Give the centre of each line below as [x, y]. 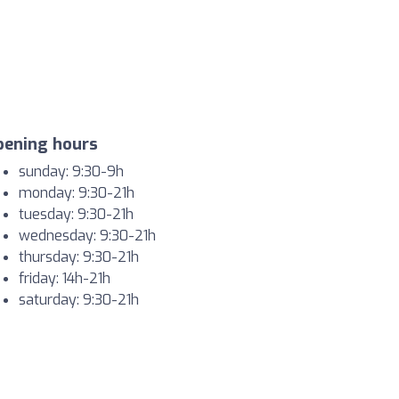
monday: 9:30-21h [77, 193]
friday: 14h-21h [65, 279]
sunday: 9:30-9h [71, 172]
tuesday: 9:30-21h [76, 215]
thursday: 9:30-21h [79, 257]
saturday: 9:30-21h [79, 300]
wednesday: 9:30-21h [87, 236]
